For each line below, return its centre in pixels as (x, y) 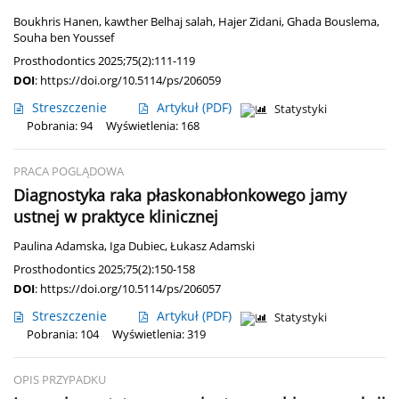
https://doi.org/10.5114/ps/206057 (130, 289)
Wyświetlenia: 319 (159, 335)
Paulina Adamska (59, 247)
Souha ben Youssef (64, 38)
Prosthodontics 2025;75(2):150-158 (104, 269)
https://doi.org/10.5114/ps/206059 (130, 81)
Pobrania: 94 (60, 126)
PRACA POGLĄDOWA (69, 172)
